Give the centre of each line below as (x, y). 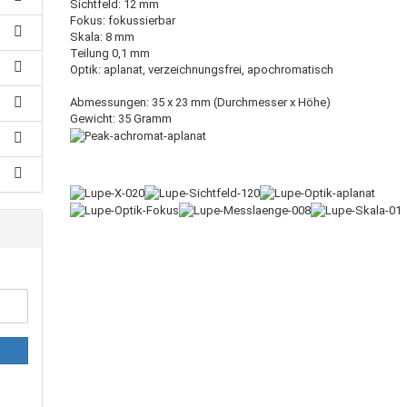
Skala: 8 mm (103, 37)
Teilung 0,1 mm (110, 53)
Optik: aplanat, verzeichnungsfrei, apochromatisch (202, 69)
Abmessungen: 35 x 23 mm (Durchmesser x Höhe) (201, 102)
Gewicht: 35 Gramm (121, 119)
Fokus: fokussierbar (123, 20)
